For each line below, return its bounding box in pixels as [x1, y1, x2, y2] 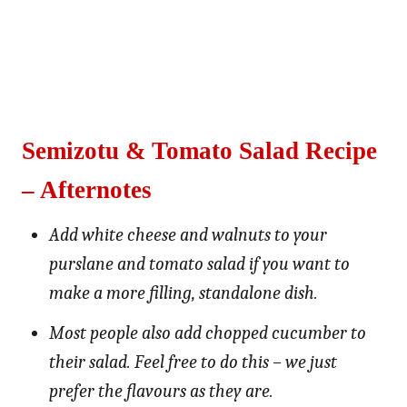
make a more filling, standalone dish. [49, 283, 318, 304]
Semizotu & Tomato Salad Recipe [22, 137, 377, 165]
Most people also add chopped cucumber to [49, 323, 366, 344]
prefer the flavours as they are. [49, 381, 273, 402]
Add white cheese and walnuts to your [49, 224, 327, 246]
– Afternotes [22, 176, 152, 204]
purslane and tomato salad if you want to [49, 253, 350, 275]
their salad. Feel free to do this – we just [49, 352, 337, 373]
